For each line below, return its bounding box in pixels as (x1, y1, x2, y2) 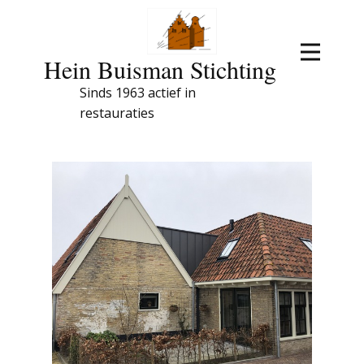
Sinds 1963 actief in (80, 83, 196, 102)
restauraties (80, 103, 154, 122)
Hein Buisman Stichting (44, 52, 276, 85)
